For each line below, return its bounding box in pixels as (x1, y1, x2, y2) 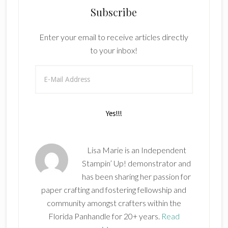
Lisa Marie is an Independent (87, 145, 186, 155)
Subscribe (91, 5, 137, 19)
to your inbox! (90, 45, 138, 55)
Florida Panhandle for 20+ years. (48, 211, 161, 221)
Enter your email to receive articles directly (39, 32, 189, 42)
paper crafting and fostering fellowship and (41, 185, 187, 194)
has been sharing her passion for (82, 172, 191, 181)
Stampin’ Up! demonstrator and (82, 158, 191, 168)
